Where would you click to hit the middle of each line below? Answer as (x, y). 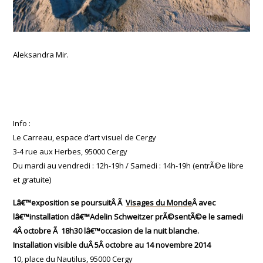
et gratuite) (32, 180)
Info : (22, 124)
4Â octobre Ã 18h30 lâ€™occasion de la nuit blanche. (106, 231)
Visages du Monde (159, 203)
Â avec (204, 203)
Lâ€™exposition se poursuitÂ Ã (70, 203)
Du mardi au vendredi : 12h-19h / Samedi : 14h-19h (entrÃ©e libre (129, 166)
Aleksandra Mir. (41, 55)
